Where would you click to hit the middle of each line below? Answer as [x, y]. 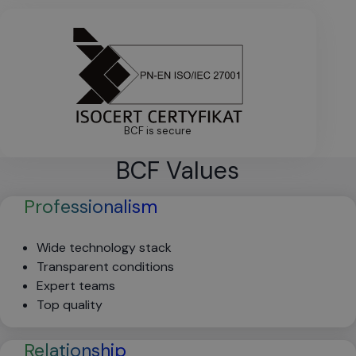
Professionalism [91, 207]
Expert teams [76, 286]
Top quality [70, 305]
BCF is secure [158, 131]
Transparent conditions [105, 267]
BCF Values [178, 170]
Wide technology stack [104, 248]
